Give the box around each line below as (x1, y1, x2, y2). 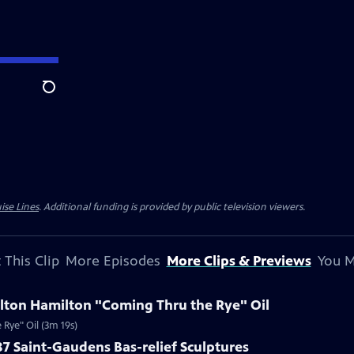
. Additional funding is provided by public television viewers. (39, 201, 305, 213)
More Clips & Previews (166, 252, 311, 269)
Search (42, 88, 81, 104)
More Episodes (65, 252, 160, 269)
